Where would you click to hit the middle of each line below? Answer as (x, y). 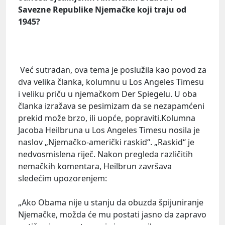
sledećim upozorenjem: (63, 178)
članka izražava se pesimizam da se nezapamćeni (111, 106)
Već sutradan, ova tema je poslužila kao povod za (112, 70)
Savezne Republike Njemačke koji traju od (102, 9)
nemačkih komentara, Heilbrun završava (95, 166)
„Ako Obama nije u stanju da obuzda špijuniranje (111, 202)
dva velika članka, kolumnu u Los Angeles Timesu (111, 82)
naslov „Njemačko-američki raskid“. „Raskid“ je (106, 142)
